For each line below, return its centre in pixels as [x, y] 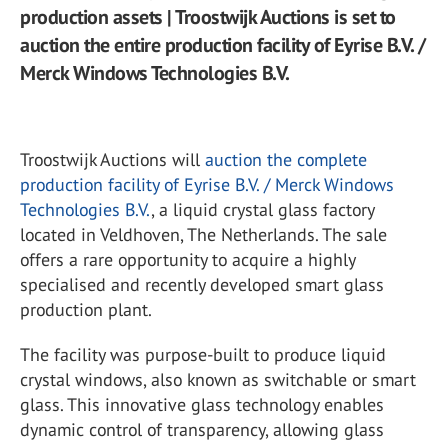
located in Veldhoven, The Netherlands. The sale [203, 234]
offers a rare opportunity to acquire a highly [187, 259]
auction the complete [286, 159]
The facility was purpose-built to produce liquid [203, 354]
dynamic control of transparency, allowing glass [202, 429]
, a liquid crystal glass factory [262, 209]
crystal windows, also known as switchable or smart [218, 379]
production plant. [86, 309]
